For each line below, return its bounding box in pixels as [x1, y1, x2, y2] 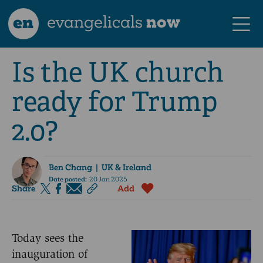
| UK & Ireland [92, 161, 151, 173]
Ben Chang [48, 161, 92, 173]
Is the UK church [12, 55, 224, 90]
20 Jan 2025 [86, 176, 127, 184]
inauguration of [12, 247, 87, 261]
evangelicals [43, 11, 147, 32]
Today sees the [12, 231, 83, 245]
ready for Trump [12, 85, 218, 119]
